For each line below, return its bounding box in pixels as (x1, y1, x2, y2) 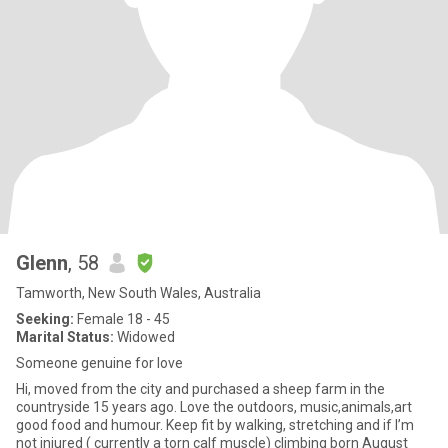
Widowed (114, 329, 175, 345)
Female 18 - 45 (74, 311, 170, 327)
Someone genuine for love (16, 355, 183, 371)
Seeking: (16, 311, 74, 327)
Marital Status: (16, 329, 114, 345)
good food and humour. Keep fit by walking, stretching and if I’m (16, 417, 414, 433)
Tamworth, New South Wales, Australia (16, 285, 261, 301)
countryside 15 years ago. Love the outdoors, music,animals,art (16, 399, 412, 415)
